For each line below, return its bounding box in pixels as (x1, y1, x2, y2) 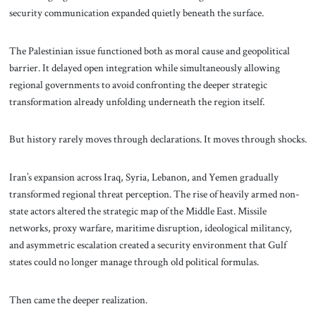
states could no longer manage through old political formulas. (8, 255, 259, 269)
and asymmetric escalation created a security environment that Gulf (8, 238, 286, 253)
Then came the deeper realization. (8, 292, 147, 307)
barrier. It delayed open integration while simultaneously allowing (8, 60, 280, 75)
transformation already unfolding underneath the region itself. (8, 94, 265, 109)
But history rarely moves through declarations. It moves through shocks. (8, 132, 307, 147)
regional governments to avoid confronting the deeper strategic (8, 77, 267, 92)
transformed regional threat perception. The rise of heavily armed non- (8, 187, 300, 202)
